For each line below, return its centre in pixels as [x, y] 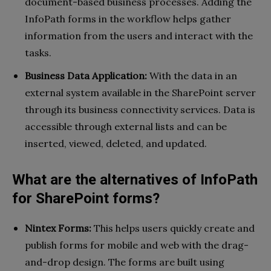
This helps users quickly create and [174, 228]
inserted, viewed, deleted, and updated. [117, 144]
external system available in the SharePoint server [140, 93]
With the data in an [192, 76]
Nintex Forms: [59, 228]
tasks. [39, 53]
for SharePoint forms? [86, 199]
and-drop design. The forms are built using [125, 262]
